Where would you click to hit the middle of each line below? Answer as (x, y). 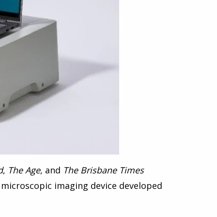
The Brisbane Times (103, 170)
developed (139, 186)
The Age (24, 170)
